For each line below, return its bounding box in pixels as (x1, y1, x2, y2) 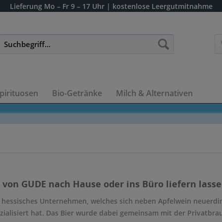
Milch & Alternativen (116, 88, 193, 99)
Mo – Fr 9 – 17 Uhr (44, 1, 105, 11)
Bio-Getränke (52, 88, 102, 99)
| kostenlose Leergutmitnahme (106, 1, 213, 11)
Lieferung (9, 1, 42, 11)
